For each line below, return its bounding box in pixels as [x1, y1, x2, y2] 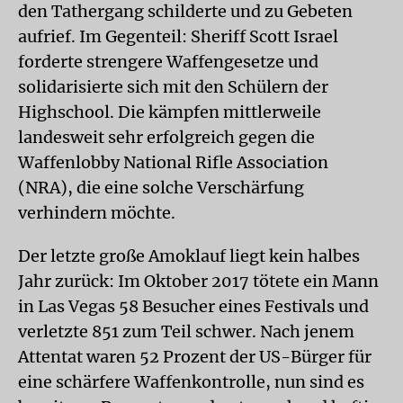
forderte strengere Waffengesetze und [18, 51, 318, 72]
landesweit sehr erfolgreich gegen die [18, 127, 315, 148]
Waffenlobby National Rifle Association [18, 152, 328, 173]
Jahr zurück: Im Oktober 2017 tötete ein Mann [18, 271, 379, 291]
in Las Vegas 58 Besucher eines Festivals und [18, 296, 369, 317]
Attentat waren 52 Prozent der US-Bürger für [18, 346, 372, 367]
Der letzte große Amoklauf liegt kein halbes [18, 246, 360, 266]
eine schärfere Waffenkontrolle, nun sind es [18, 372, 364, 392]
